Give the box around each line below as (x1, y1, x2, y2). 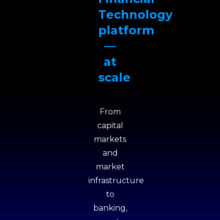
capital (97, 121, 123, 130)
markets (94, 135, 126, 144)
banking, (93, 203, 127, 213)
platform (98, 23, 154, 37)
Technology (98, 7, 172, 22)
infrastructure (88, 176, 144, 185)
